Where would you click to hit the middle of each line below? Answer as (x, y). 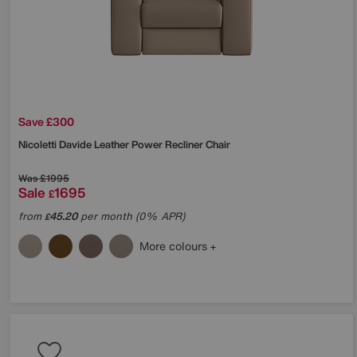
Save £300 (46, 121)
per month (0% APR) (131, 216)
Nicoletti (39, 144)
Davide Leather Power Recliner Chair (145, 144)
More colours (175, 245)
